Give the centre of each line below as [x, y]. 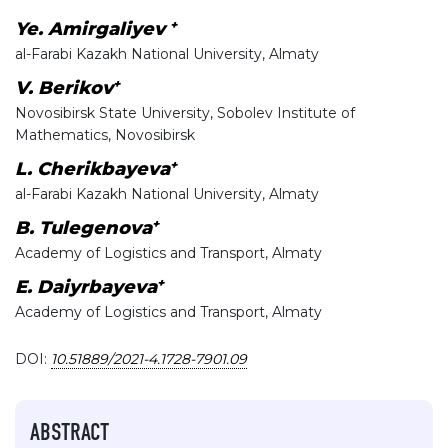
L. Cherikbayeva [92, 169]
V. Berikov [64, 88]
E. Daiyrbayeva [86, 287]
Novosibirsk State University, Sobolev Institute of [185, 113]
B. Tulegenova [83, 228]
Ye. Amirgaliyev [92, 29]
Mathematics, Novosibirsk [105, 135]
